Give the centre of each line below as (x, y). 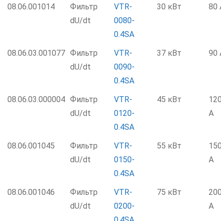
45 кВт (169, 99)
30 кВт (169, 7)
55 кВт (169, 146)
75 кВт (169, 192)
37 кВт (169, 53)
